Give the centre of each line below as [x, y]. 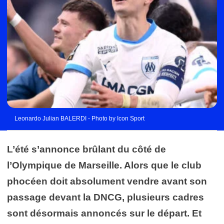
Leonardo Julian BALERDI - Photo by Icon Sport [79, 118]
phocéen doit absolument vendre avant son [107, 181]
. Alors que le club [160, 165]
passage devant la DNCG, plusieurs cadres [105, 197]
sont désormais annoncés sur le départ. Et [104, 213]
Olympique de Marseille [66, 165]
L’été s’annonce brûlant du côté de [86, 149]
